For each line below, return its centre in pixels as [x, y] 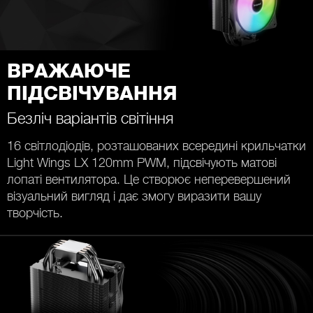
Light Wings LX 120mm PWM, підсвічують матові [142, 162]
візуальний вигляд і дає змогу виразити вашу [134, 196]
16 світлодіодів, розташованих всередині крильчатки [156, 145]
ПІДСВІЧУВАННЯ [92, 94]
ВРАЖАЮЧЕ [69, 72]
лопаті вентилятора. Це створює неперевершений [149, 179]
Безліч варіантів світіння [90, 118]
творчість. [35, 212]
